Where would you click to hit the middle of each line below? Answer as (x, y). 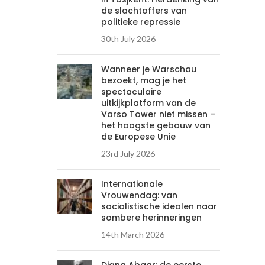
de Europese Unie (139, 137)
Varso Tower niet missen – (159, 114)
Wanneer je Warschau (149, 69)
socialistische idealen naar (159, 206)
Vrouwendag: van (140, 195)
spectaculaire (132, 92)
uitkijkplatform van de (149, 103)
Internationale (132, 184)
